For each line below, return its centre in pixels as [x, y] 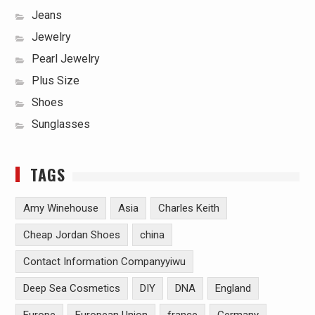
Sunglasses [60, 124]
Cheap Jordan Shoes [71, 235]
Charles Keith [188, 208]
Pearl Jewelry [65, 59]
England [233, 289]
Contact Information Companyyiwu [104, 262]
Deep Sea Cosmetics [71, 289]
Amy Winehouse [60, 208]
